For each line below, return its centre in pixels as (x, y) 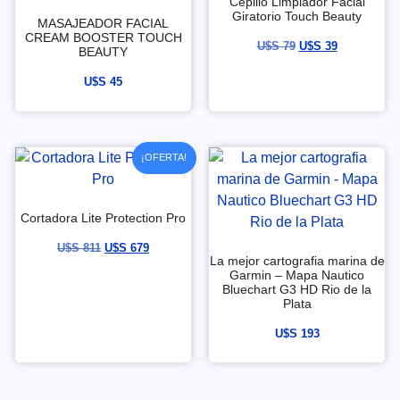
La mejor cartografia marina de (297, 260)
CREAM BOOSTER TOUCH (103, 38)
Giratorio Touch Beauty (297, 17)
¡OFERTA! (164, 158)
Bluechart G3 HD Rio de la (297, 289)
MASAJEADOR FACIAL (103, 24)
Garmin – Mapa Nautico (297, 275)
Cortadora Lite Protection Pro (103, 217)
